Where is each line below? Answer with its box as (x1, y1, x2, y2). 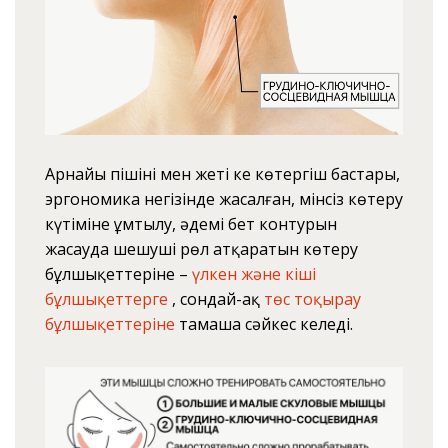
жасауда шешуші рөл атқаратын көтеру (44, 237, 358, 260)
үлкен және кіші (191, 262, 316, 285)
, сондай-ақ (167, 287, 264, 310)
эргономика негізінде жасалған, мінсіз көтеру (44, 187, 403, 210)
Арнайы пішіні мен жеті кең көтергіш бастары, (44, 162, 400, 185)
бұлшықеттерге (44, 287, 168, 310)
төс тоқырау (263, 287, 361, 310)
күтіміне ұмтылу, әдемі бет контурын (44, 212, 337, 235)
